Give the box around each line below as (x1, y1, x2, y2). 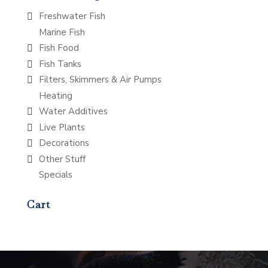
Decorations (38, 137, 89, 150)
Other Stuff (38, 153, 86, 165)
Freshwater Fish (38, 10, 105, 23)
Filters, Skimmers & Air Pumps (38, 74, 162, 86)
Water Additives (38, 105, 108, 118)
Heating (38, 89, 72, 102)
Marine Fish (38, 26, 85, 38)
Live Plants (38, 121, 85, 133)
